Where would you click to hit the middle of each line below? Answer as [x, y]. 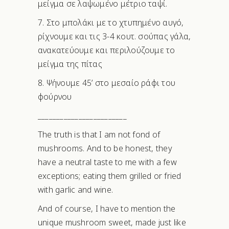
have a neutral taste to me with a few [107, 162]
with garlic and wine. [76, 190]
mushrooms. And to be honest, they [105, 148]
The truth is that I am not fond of [99, 135]
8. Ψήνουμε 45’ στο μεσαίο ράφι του [107, 83]
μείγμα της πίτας [70, 64]
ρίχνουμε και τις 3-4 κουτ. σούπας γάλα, [114, 37]
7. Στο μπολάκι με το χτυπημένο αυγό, [111, 23]
